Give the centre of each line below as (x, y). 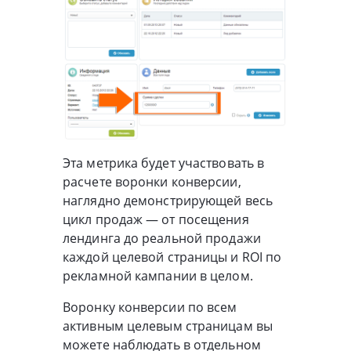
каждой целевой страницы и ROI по (172, 257)
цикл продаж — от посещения (156, 219)
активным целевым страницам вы (168, 326)
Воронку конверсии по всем (150, 307)
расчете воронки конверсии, (152, 181)
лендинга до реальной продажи (162, 238)
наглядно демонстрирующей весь (168, 200)
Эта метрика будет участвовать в (164, 163)
